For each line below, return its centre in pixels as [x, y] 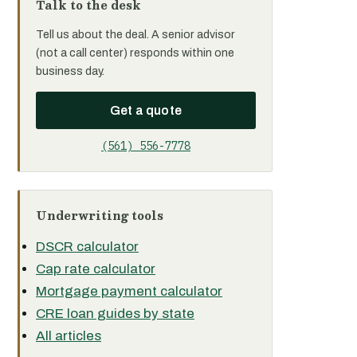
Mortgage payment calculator [129, 291]
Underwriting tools [100, 215]
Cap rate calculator [96, 269]
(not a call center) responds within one [135, 53]
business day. [70, 71]
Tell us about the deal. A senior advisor [135, 35]
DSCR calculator [87, 247]
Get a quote [146, 110]
